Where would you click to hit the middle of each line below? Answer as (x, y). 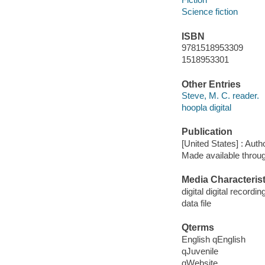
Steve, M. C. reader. (220, 96)
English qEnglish (213, 239)
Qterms (198, 228)
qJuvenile (200, 251)
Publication (207, 132)
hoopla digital (206, 108)
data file (196, 203)
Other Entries (211, 84)
